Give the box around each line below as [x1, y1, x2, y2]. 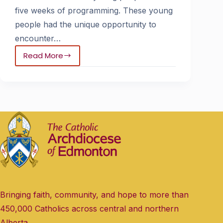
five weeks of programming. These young [15, 5, 173, 15]
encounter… [15, 33, 61, 43]
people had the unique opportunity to [15, 19, 156, 29]
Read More [23, 50, 63, 61]
